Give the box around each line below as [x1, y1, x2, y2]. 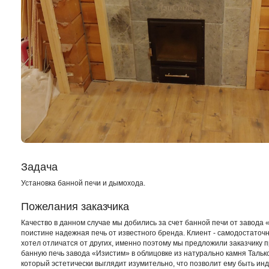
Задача [21, 161, 58, 173]
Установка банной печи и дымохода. [21, 179, 145, 187]
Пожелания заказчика [21, 201, 129, 213]
